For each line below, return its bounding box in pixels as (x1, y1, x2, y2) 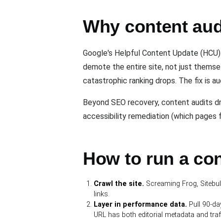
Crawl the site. (94, 180, 145, 188)
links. (94, 190, 110, 198)
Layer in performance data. (94, 200, 187, 209)
